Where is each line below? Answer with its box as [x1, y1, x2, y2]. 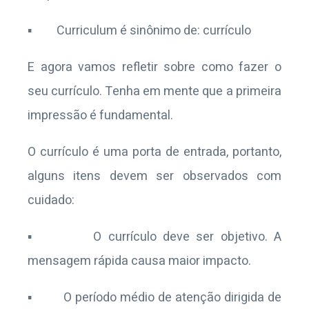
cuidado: [28, 191, 74, 210]
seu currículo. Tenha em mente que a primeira [28, 82, 281, 101]
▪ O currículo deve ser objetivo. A [28, 228, 281, 246]
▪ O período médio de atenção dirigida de [28, 288, 281, 307]
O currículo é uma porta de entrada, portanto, [28, 143, 281, 161]
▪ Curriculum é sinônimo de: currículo [28, 21, 251, 40]
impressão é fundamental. [28, 106, 173, 125]
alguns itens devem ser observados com [28, 167, 281, 186]
